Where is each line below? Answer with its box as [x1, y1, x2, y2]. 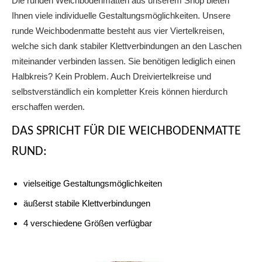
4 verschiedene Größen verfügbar [23, 218, 152, 229]
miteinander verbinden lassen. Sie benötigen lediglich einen [12, 56, 235, 67]
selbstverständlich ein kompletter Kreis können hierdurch [12, 87, 227, 97]
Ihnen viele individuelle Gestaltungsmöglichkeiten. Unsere [12, 11, 230, 21]
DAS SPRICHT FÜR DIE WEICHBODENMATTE [12, 125, 241, 139]
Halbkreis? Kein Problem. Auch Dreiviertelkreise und [12, 71, 211, 82]
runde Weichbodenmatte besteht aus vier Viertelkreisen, [12, 26, 225, 36]
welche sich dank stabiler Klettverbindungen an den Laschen [12, 41, 242, 51]
